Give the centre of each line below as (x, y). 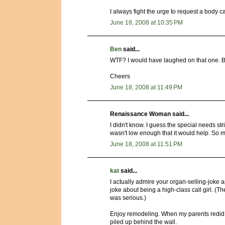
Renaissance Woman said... (149, 114)
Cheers (120, 77)
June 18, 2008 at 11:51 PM (146, 144)
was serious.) (128, 198)
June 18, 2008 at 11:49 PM (146, 88)
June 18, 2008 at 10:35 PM (146, 23)
